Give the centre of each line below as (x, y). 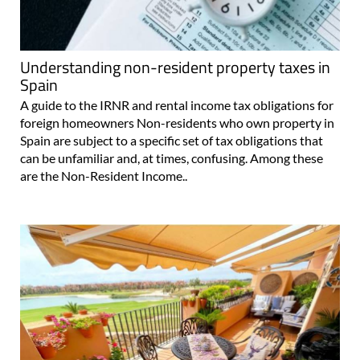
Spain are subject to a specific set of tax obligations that (172, 141)
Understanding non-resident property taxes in (175, 67)
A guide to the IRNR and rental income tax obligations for (177, 105)
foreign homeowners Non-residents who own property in (177, 123)
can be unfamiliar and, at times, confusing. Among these (172, 158)
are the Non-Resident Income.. (104, 176)
